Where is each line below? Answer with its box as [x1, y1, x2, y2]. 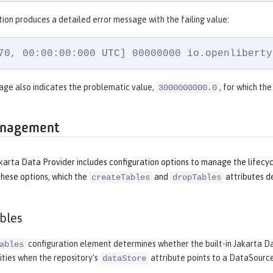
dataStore [102, 253, 146, 264]
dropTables [172, 172, 221, 183]
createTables [91, 172, 150, 183]
